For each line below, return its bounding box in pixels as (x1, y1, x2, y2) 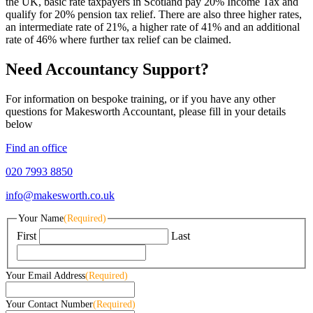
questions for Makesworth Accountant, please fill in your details (6, 105, 286, 118)
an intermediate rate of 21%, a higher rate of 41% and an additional (6, 21, 300, 34)
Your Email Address (6, 270, 85, 281)
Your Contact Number (6, 298, 93, 310)
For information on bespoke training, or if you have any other (6, 93, 275, 105)
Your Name (18, 213, 64, 224)
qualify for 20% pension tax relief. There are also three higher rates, (6, 8, 302, 21)
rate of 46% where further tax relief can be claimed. (6, 34, 231, 46)
